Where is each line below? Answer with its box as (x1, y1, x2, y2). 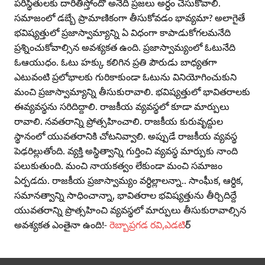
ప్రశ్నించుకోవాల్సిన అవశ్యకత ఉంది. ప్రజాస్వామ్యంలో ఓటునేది (14, 41, 235, 53)
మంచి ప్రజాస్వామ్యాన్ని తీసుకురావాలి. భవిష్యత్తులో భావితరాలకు (14, 85, 250, 98)
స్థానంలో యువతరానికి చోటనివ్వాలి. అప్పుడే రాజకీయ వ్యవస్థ (14, 130, 237, 142)
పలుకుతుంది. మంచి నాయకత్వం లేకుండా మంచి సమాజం (14, 159, 222, 172)
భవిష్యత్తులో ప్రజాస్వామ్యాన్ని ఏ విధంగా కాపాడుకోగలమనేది (14, 26, 231, 38)
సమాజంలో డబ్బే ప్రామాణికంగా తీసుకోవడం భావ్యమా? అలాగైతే (14, 11, 245, 24)
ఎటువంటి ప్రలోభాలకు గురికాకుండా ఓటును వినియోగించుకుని (14, 70, 237, 83)
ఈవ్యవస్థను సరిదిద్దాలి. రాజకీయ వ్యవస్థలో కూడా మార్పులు (14, 100, 230, 112)
